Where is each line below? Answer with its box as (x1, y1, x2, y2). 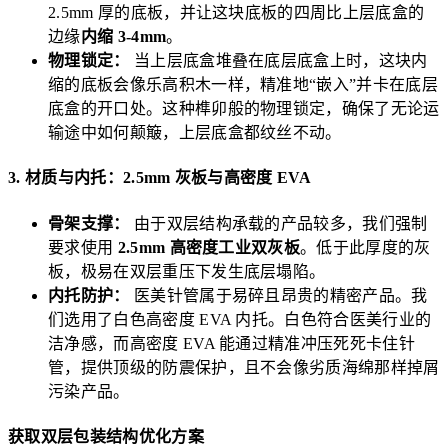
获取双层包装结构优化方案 (8, 427, 204, 445)
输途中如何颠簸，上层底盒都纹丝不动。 (48, 124, 342, 142)
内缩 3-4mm (80, 28, 167, 46)
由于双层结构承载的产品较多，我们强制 (129, 214, 428, 232)
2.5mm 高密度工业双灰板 (117, 238, 301, 256)
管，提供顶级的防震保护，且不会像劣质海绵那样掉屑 (48, 358, 440, 376)
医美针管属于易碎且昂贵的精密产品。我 (129, 286, 428, 304)
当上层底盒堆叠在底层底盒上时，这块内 (129, 52, 428, 70)
